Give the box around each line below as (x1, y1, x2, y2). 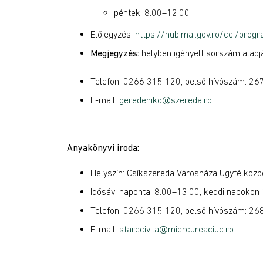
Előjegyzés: (90, 29, 135, 39)
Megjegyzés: (90, 48, 139, 58)
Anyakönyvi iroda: (67, 142, 139, 153)
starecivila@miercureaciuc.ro (119, 224, 234, 234)
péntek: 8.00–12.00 (114, 7, 190, 18)
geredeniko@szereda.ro (119, 95, 212, 105)
